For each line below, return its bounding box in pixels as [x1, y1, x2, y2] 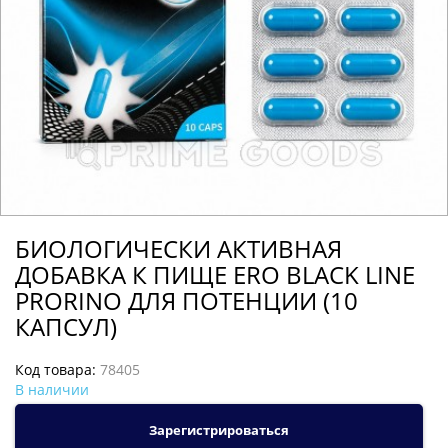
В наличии [15, 380, 89, 400]
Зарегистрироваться [149, 421, 289, 440]
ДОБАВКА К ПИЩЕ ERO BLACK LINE [15, 258, 415, 292]
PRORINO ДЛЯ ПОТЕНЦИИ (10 [15, 284, 358, 318]
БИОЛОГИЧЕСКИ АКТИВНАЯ [15, 232, 342, 266]
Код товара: [15, 360, 100, 380]
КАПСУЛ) [15, 310, 117, 344]
